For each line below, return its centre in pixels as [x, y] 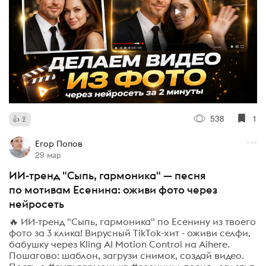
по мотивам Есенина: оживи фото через [113, 190]
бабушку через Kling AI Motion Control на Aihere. [119, 244]
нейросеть [37, 204]
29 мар [47, 155]
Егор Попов [58, 144]
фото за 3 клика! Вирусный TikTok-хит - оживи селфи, [130, 232]
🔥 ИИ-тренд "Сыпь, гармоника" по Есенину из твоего [132, 221]
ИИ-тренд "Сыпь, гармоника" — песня [107, 176]
